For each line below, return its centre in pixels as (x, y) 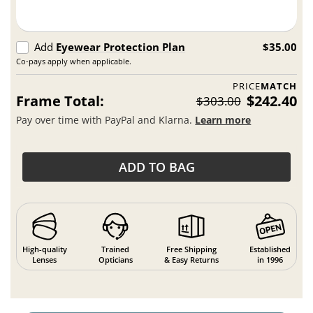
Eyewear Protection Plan (121, 47)
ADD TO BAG (156, 167)
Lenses (45, 259)
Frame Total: (60, 101)
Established (270, 249)
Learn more (223, 119)
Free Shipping (191, 249)
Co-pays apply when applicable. (74, 61)
